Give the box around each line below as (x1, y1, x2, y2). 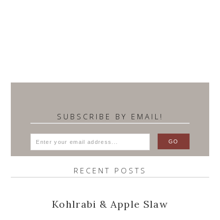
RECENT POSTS (73, 165, 147, 175)
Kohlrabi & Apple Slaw (52, 198, 168, 211)
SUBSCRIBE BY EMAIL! (56, 111, 164, 121)
